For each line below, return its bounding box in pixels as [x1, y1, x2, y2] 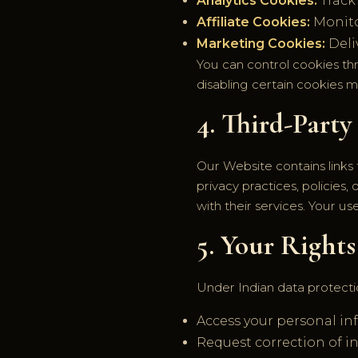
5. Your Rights [197, 227, 356, 262]
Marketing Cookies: [197, 35, 325, 51]
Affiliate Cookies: [197, 14, 310, 30]
